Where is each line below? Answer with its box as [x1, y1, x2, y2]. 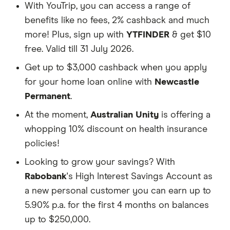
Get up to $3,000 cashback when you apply [25, 63, 207, 72]
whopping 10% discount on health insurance [25, 124, 207, 134]
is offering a [159, 110, 210, 120]
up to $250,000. [25, 215, 90, 224]
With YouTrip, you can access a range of [25, 1, 190, 11]
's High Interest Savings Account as [67, 171, 213, 181]
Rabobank [25, 171, 67, 181]
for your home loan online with [25, 77, 155, 87]
